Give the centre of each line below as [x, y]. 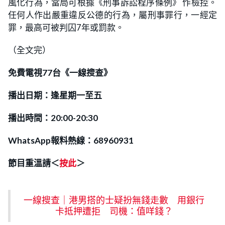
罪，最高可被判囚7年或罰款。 [66, 28]
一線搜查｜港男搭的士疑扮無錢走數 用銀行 [114, 201]
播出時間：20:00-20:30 [53, 118]
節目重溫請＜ [34, 163]
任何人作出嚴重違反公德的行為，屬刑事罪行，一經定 [113, 15]
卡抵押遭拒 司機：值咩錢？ [114, 212]
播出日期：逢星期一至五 [55, 95]
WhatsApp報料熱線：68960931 [71, 141]
